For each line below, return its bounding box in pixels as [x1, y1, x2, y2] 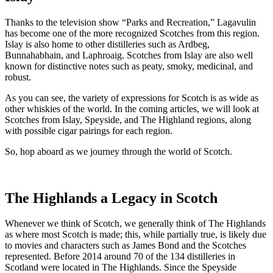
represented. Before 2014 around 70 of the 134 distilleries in [5, 251, 235, 262]
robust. [5, 71, 31, 82]
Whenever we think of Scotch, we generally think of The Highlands [5, 218, 266, 229]
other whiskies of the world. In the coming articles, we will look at [5, 103, 259, 114]
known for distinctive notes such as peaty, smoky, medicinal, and [5, 60, 253, 71]
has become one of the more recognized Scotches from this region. [5, 27, 260, 38]
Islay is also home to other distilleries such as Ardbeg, [5, 38, 210, 49]
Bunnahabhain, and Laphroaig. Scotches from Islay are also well [5, 49, 253, 60]
